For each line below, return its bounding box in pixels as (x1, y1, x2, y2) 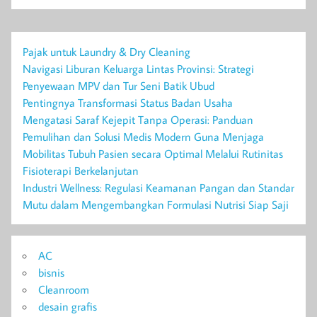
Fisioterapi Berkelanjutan (23, 163, 139, 178)
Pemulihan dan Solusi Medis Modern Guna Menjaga (23, 129, 264, 144)
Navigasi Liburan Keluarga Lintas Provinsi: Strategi (23, 62, 254, 76)
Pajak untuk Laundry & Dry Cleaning (23, 45, 190, 59)
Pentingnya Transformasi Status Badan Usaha (23, 96, 233, 110)
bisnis (38, 265, 64, 280)
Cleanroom (38, 282, 89, 297)
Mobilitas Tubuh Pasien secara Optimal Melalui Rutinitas (23, 146, 283, 161)
